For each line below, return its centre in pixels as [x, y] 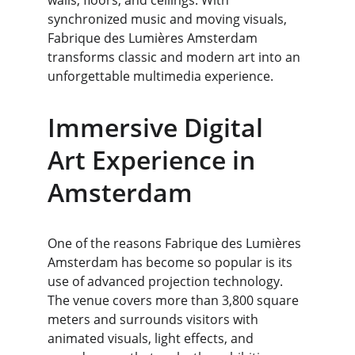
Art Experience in [155, 160]
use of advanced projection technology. [167, 281]
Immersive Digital [158, 127]
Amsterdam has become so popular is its [172, 262]
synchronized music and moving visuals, [169, 19]
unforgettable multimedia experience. [160, 76]
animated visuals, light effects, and [152, 338]
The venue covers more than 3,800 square [175, 300]
